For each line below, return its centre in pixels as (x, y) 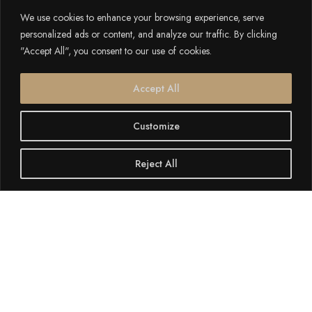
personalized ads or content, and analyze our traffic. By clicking (149, 34)
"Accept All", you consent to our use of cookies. (116, 50)
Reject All (156, 163)
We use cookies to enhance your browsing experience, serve (142, 17)
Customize (156, 126)
